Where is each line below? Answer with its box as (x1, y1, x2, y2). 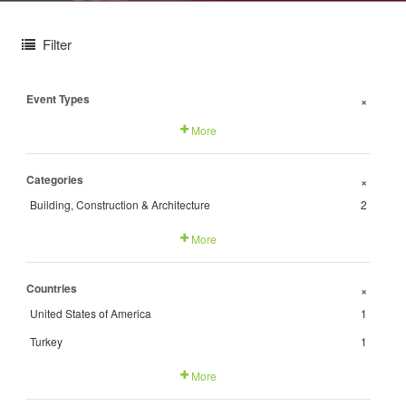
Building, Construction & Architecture (30, 197, 210, 212)
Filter (43, 34, 72, 53)
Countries (26, 280, 77, 296)
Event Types (26, 91, 90, 107)
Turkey (30, 333, 63, 349)
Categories (26, 171, 83, 188)
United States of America (30, 305, 151, 321)
